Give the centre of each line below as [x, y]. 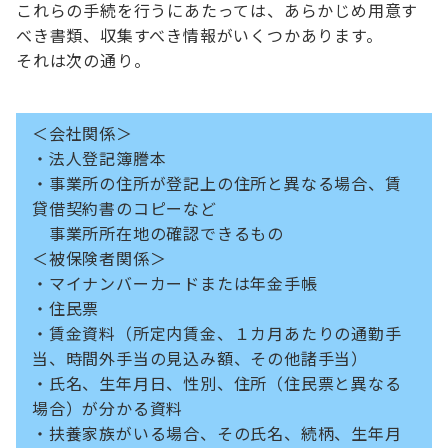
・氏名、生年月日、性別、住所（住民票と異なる [217, 383]
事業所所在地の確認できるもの [158, 233]
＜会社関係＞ [82, 133]
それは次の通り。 [83, 60]
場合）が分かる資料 [108, 408]
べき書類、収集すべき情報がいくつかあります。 [199, 35]
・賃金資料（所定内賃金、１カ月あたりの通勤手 [217, 333]
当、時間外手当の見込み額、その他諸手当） [200, 358]
